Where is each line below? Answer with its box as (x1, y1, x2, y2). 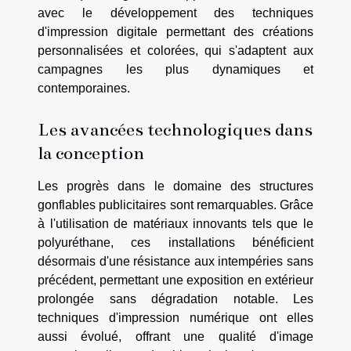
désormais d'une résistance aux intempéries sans (38, 254, 313, 268)
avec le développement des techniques (38, 5, 313, 20)
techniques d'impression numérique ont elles (38, 310, 313, 324)
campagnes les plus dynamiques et (38, 62, 313, 76)
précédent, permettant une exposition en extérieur (38, 273, 313, 287)
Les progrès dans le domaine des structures (38, 179, 313, 193)
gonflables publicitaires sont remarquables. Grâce (38, 197, 313, 212)
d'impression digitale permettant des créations (38, 24, 313, 38)
